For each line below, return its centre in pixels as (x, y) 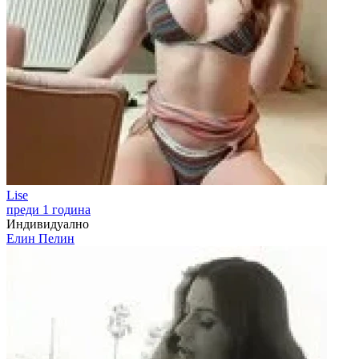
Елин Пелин (40, 238)
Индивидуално (48, 224)
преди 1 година (48, 210)
